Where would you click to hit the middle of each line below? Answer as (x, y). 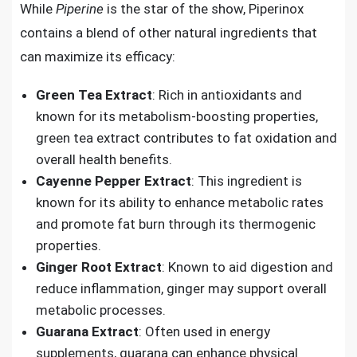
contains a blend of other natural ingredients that (169, 33)
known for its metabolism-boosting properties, (177, 116)
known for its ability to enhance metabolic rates (180, 202)
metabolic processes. (101, 310)
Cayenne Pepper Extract (114, 181)
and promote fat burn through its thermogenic (176, 224)
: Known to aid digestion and (247, 267)
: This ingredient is (247, 181)
